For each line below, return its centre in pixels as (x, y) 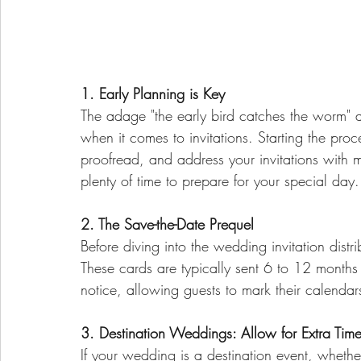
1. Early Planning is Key (153, 94)
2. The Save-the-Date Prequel (167, 224)
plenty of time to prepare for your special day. (220, 181)
